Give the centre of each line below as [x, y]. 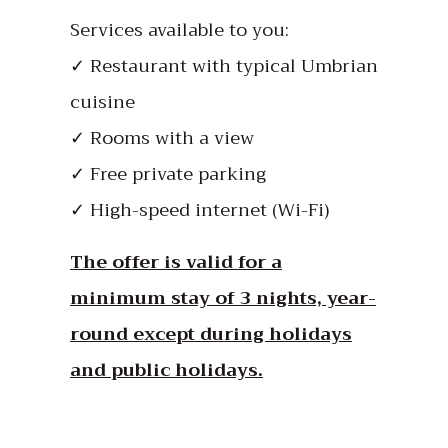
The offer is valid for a [176, 261]
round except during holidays [211, 333]
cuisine [102, 101]
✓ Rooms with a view [162, 137]
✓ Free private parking [168, 173]
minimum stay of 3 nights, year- [223, 297]
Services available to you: [179, 29]
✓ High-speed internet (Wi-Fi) [199, 209]
